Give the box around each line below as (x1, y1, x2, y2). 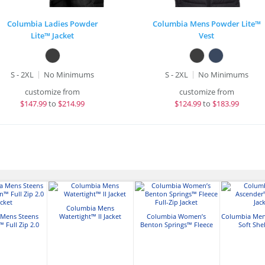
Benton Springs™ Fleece (140, 221, 213, 229)
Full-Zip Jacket (155, 229, 198, 237)
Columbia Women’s (147, 212, 206, 221)
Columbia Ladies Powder (7, 18, 98, 29)
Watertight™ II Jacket (59, 212, 121, 221)
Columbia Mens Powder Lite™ (152, 18, 261, 29)
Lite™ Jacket (31, 30, 75, 41)
